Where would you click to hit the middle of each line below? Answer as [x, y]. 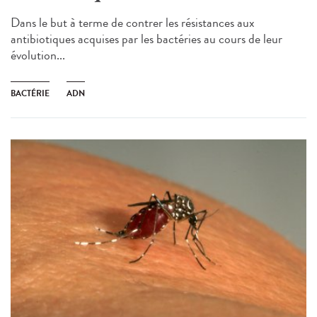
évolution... [38, 55]
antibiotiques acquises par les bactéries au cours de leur [146, 39]
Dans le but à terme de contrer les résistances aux [133, 22]
